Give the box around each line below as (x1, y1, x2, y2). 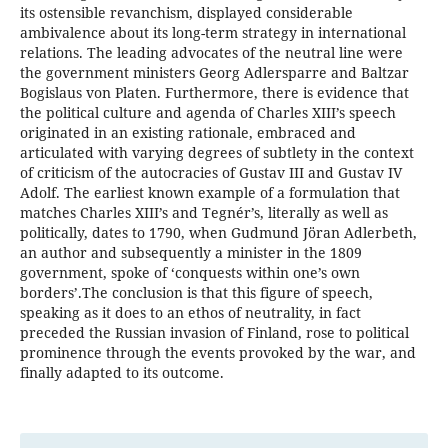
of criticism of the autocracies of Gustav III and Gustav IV (19, 163, 402, 183)
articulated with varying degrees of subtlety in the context (19, 143, 414, 163)
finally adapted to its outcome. (19, 363, 224, 383)
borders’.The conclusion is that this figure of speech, (19, 283, 373, 303)
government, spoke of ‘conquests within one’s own (19, 263, 360, 283)
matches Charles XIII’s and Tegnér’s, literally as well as (19, 203, 388, 223)
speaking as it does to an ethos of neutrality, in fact (19, 303, 361, 323)
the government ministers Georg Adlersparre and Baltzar (19, 63, 409, 83)
